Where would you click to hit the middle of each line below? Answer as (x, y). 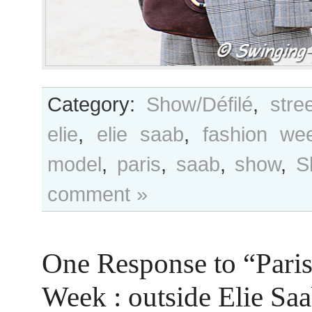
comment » (97, 194)
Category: (97, 104)
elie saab (140, 134)
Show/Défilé (200, 104)
